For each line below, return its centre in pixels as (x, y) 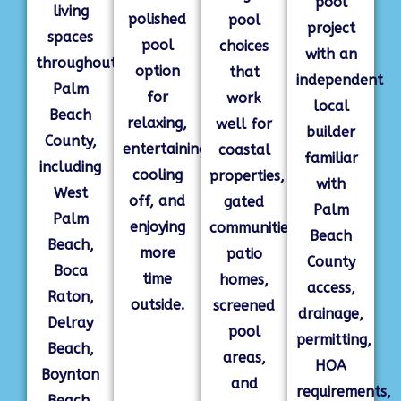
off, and (157, 201)
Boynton (70, 375)
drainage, (331, 314)
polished (157, 19)
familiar (331, 158)
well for (244, 124)
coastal (244, 150)
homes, (244, 280)
